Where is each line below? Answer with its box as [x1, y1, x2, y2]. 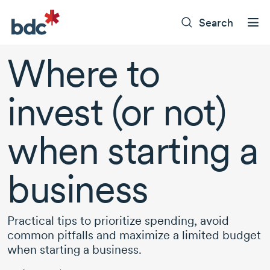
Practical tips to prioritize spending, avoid [7, 213, 229, 228]
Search [199, 16, 234, 29]
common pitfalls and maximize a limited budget [7, 228, 261, 243]
